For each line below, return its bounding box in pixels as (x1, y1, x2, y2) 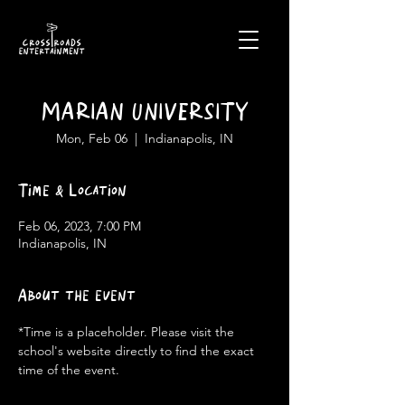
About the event (18, 287, 136, 305)
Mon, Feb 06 (56, 130, 127, 146)
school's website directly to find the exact (18, 343, 258, 359)
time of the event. (18, 362, 119, 378)
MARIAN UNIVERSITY (41, 101, 249, 126)
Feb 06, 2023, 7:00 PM (18, 218, 141, 234)
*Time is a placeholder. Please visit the (18, 324, 238, 340)
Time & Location (18, 183, 127, 200)
